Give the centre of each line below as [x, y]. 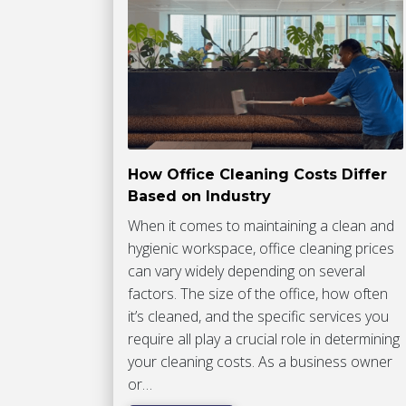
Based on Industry [199, 196]
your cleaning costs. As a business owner [260, 361]
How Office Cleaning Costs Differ [257, 174]
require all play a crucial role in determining [263, 338]
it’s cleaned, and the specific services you [258, 316]
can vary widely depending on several [246, 271]
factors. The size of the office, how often [257, 293]
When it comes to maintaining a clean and [261, 225]
